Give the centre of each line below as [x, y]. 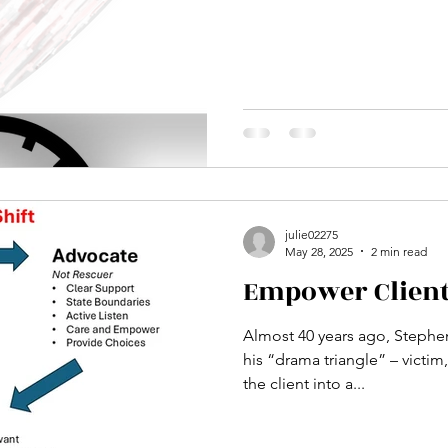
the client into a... [304, 383]
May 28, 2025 [319, 251]
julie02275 [311, 234]
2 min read [399, 251]
